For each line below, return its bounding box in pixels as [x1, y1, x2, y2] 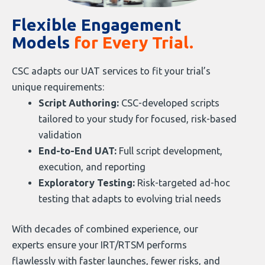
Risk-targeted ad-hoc [135, 177, 230, 188]
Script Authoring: [38, 97, 119, 108]
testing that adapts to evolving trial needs [38, 193, 221, 204]
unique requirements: [12, 81, 105, 92]
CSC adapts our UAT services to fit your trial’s [12, 65, 211, 76]
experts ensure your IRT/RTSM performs [12, 240, 188, 251]
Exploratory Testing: [38, 177, 135, 188]
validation [38, 129, 82, 140]
